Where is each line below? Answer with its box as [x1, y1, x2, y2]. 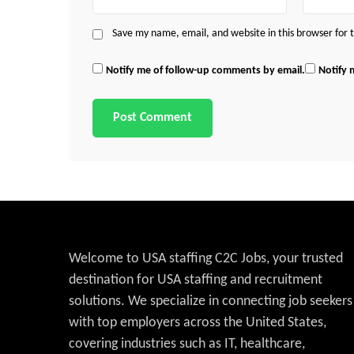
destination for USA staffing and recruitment [69, 273, 322, 288]
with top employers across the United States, [69, 315, 326, 330]
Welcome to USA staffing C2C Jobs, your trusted [69, 251, 343, 266]
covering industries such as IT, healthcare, [69, 337, 305, 352]
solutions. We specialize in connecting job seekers [69, 294, 352, 309]
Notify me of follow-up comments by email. [106, 65, 305, 77]
